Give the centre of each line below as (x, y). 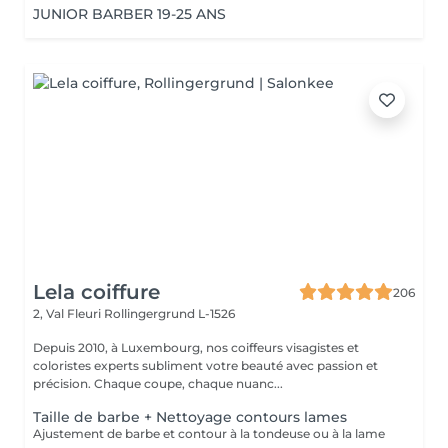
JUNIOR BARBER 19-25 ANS (129, 14)
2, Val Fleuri (68, 313)
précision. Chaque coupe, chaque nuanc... (158, 383)
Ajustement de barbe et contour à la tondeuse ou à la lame (209, 433)
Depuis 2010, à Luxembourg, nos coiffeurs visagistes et (196, 347)
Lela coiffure (96, 292)
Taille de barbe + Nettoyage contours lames (190, 417)
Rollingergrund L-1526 (169, 313)
